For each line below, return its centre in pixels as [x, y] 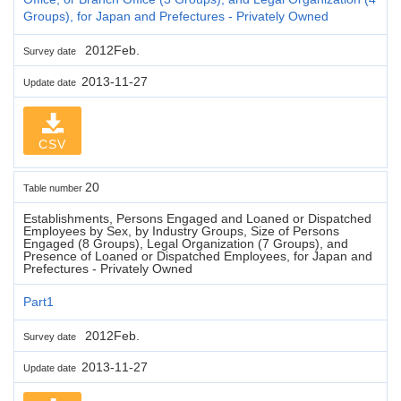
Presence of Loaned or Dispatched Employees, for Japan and [198, 256]
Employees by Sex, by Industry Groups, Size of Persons [181, 230]
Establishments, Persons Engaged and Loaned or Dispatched [197, 218]
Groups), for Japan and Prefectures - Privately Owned [176, 16]
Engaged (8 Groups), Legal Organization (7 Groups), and [186, 243]
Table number [54, 188]
